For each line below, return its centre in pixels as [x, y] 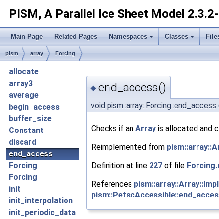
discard [22, 142]
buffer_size [30, 119]
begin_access [34, 107]
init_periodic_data [42, 212]
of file [175, 165]
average [24, 95]
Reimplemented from [129, 147]
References [113, 184]
